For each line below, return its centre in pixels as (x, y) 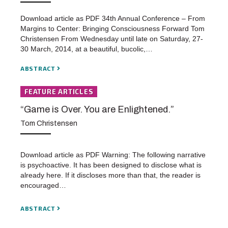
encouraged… (43, 185)
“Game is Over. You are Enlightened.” (97, 110)
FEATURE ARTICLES (59, 92)
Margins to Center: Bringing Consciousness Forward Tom (112, 29)
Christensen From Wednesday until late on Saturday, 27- (112, 39)
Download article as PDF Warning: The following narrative (113, 154)
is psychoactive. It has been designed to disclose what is (111, 165)
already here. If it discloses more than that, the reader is (110, 175)
